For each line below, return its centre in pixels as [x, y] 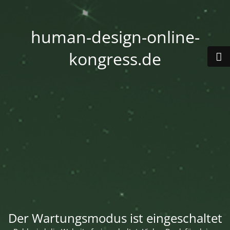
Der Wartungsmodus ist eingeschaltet [115, 218]
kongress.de [115, 59]
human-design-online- [115, 37]
